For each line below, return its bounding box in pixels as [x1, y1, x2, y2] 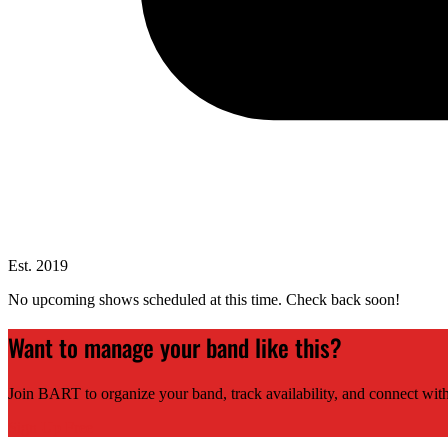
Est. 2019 [8, 257, 68, 275]
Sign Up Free [8, 419, 93, 437]
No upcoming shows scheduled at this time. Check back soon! [8, 291, 400, 309]
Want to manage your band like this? [8, 329, 342, 366]
